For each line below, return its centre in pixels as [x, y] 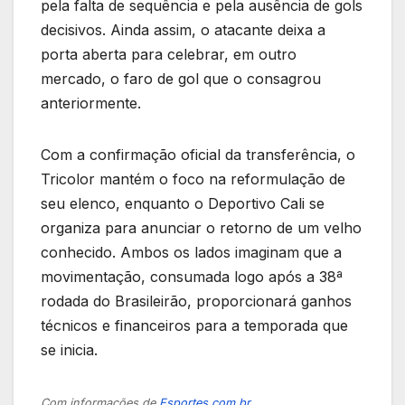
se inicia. [69, 349]
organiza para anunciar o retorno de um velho [201, 227]
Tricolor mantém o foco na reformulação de [193, 179]
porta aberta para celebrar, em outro [169, 54]
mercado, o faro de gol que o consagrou [181, 78]
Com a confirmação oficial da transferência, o [198, 154]
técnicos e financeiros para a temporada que [194, 325]
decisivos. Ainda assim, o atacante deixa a [183, 29]
